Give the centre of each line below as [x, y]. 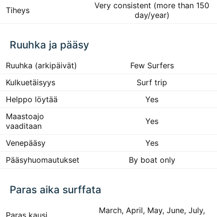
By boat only [152, 160]
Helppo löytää [32, 99]
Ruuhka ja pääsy [49, 45]
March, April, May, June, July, [152, 210]
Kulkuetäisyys [31, 82]
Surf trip [152, 82]
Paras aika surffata [55, 190]
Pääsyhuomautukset [43, 160]
